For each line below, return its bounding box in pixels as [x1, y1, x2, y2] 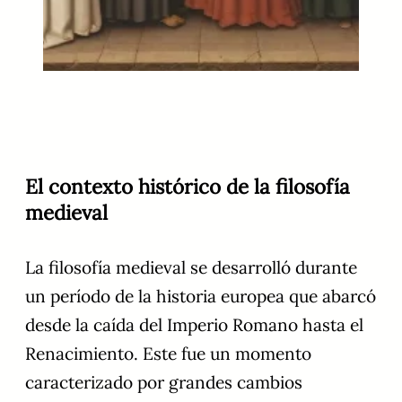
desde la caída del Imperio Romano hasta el [25, 314, 363, 336]
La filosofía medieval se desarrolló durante [25, 257, 357, 279]
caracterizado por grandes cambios [25, 371, 302, 394]
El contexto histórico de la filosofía [25, 173, 350, 200]
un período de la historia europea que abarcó [25, 285, 376, 308]
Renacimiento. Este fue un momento [25, 343, 311, 365]
